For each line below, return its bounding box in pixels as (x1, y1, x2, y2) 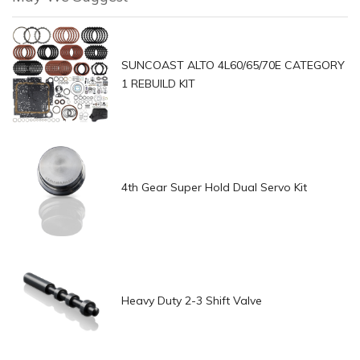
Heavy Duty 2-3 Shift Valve (121, 293, 262, 309)
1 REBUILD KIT (121, 76, 195, 91)
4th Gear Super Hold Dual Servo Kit (121, 180, 307, 195)
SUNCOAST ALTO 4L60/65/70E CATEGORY (121, 57, 345, 72)
